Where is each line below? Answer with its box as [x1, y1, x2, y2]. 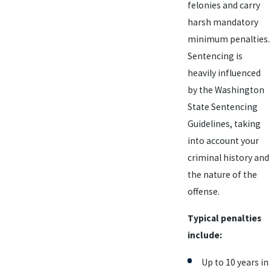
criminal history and [187, 152, 269, 164]
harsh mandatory [187, 16, 258, 28]
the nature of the [187, 169, 257, 181]
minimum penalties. [187, 33, 270, 45]
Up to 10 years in [201, 256, 269, 269]
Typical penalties [187, 212, 261, 224]
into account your [187, 135, 259, 147]
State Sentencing [187, 101, 258, 113]
